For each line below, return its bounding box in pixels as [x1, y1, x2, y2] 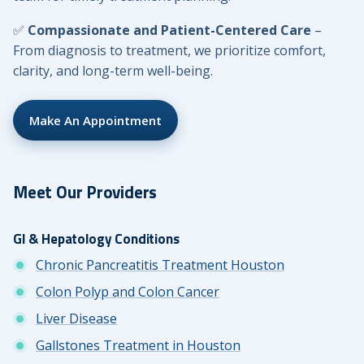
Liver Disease [36, 309, 117, 327]
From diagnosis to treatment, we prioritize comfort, [13, 41, 326, 60]
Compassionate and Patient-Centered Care [28, 21, 311, 40]
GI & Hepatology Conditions [13, 228, 180, 250]
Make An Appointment [29, 112, 162, 129]
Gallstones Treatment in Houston [36, 336, 240, 354]
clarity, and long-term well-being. [13, 62, 213, 80]
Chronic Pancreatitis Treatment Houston [36, 255, 284, 274]
